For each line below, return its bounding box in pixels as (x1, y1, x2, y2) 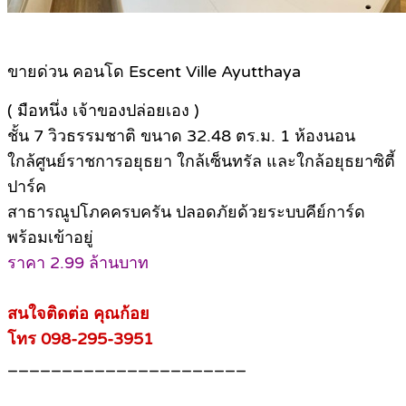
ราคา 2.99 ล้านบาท (7, 253, 149, 274)
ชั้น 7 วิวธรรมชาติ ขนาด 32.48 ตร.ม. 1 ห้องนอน (7, 126, 355, 147)
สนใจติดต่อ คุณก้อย (7, 304, 150, 324)
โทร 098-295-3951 (7, 329, 153, 350)
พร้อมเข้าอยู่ (7, 227, 93, 248)
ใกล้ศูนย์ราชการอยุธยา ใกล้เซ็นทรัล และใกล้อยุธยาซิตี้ (7, 151, 395, 172)
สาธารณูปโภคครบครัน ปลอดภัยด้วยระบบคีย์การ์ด (7, 202, 365, 223)
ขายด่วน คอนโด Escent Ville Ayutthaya (7, 62, 301, 82)
